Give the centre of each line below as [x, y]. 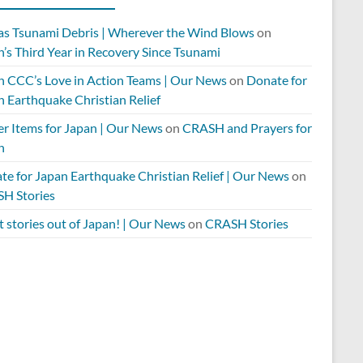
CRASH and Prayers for [247, 128]
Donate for [277, 80]
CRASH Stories [247, 223]
